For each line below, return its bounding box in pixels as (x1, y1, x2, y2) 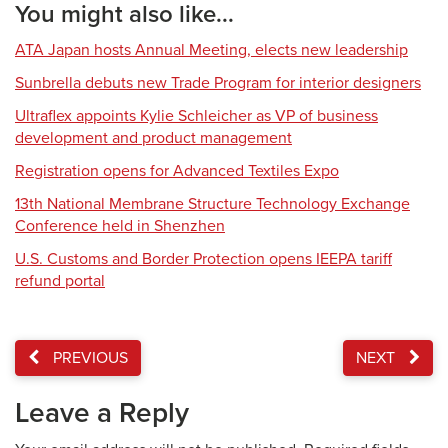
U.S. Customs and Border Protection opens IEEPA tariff (15, 249, 392, 269)
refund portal (15, 271, 105, 291)
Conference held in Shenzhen (15, 216, 225, 236)
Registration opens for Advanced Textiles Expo (15, 161, 339, 181)
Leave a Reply (15, 396, 189, 430)
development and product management (15, 128, 292, 148)
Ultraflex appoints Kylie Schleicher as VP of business (15, 106, 378, 126)
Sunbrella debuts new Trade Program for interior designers (15, 73, 421, 93)
